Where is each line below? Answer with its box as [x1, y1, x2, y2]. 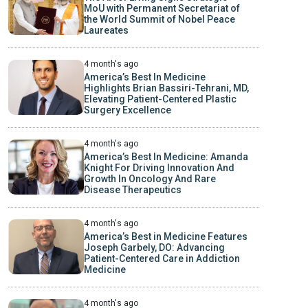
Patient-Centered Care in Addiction [83, 252, 240, 264]
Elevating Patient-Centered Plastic [83, 93, 236, 104]
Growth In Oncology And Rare [83, 173, 216, 184]
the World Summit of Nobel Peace [83, 13, 235, 25]
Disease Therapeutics [83, 184, 181, 195]
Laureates [83, 24, 129, 36]
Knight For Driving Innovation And [83, 162, 234, 173]
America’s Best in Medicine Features [83, 230, 247, 242]
